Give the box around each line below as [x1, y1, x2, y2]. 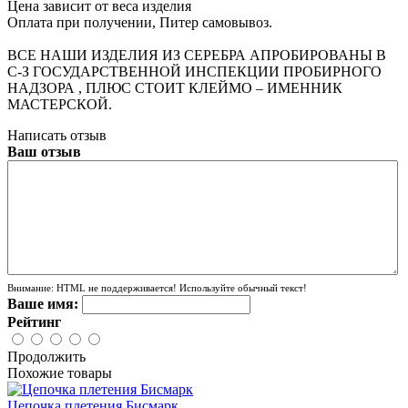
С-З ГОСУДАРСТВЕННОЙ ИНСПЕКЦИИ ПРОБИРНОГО [7, 63, 382, 79]
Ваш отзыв [7, 143, 81, 159]
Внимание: [7, 281, 54, 293]
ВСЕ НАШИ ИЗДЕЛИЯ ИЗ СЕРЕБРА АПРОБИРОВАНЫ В [7, 46, 386, 63]
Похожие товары [7, 364, 112, 381]
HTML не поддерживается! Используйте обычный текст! [54, 281, 307, 293]
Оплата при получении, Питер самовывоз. [7, 14, 276, 30]
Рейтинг [7, 313, 61, 330]
